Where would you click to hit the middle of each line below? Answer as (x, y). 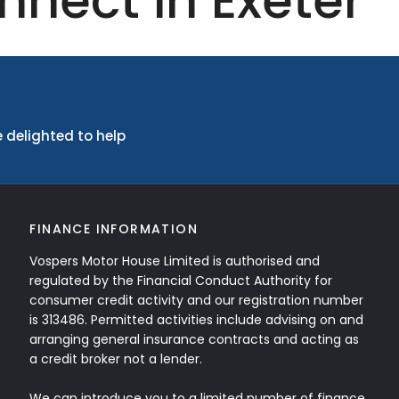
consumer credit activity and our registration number (197, 300)
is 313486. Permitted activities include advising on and (197, 320)
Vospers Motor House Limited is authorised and (175, 261)
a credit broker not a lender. (116, 359)
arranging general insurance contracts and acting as (195, 339)
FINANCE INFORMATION (114, 229)
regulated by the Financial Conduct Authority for (181, 281)
